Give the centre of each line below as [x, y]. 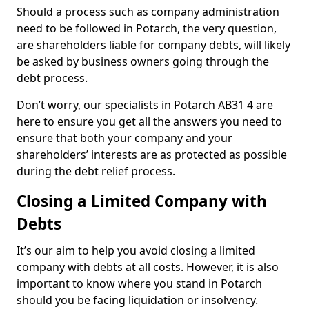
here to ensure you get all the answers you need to [149, 121]
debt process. [52, 78]
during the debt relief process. [96, 171]
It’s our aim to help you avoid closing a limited [136, 250]
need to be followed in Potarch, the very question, [147, 28]
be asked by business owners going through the [143, 61]
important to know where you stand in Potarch [139, 283]
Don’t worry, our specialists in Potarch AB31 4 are [145, 105]
